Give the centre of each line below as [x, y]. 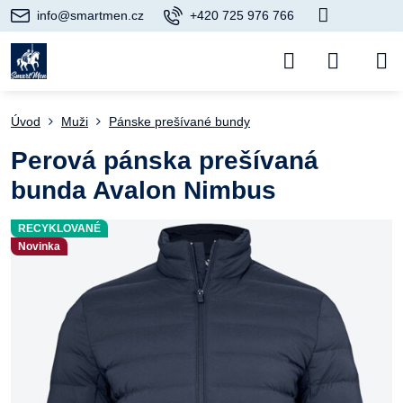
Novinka [39, 246]
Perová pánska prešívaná [165, 161]
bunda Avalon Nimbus [143, 190]
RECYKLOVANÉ [59, 228]
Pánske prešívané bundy [179, 121]
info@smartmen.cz [90, 15]
